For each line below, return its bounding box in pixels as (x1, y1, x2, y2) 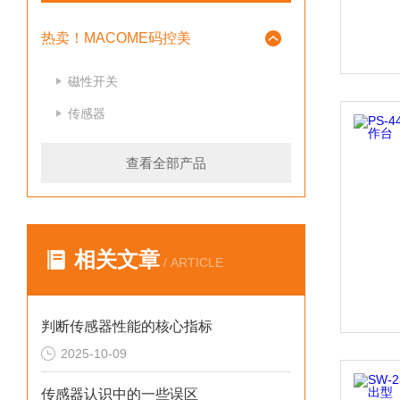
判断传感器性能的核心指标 (41, 319, 212, 334)
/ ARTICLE (160, 255, 223, 270)
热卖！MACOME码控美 (41, 30, 191, 46)
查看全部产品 (126, 155, 206, 171)
